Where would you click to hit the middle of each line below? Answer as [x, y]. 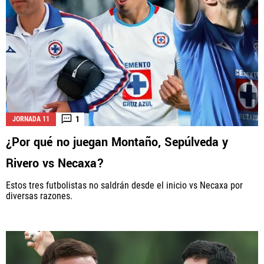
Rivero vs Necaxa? [55, 163]
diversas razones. [39, 196]
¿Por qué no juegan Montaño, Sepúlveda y [117, 142]
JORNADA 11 [31, 119]
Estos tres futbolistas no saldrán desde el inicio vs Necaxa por [124, 185]
